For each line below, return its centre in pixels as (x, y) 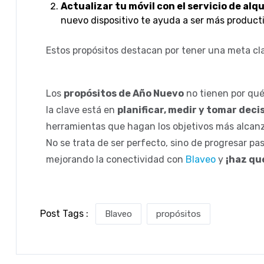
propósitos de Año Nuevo (124, 93)
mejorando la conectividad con (116, 159)
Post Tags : (65, 213)
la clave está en (82, 110)
